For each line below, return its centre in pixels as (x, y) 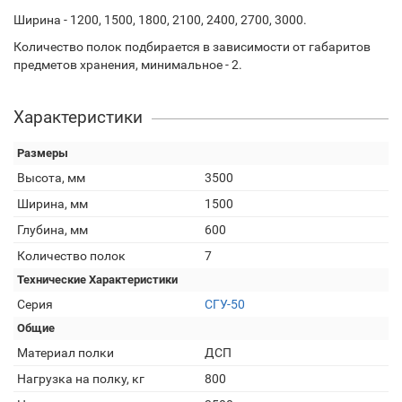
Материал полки (66, 353)
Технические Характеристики (97, 280)
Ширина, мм (52, 204)
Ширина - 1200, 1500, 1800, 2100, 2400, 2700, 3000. (160, 20)
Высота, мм (51, 178)
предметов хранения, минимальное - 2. (128, 65)
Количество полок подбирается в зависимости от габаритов (192, 47)
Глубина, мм (52, 230)
